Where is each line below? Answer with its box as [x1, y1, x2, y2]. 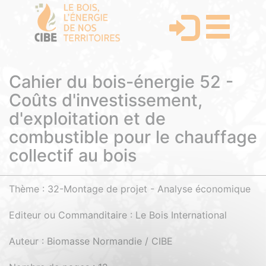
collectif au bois [9, 145, 137, 166]
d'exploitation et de [9, 108, 166, 129]
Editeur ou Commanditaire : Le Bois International [9, 209, 227, 221]
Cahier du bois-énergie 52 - [9, 71, 233, 92]
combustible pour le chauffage [9, 126, 257, 147]
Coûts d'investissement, [9, 90, 202, 110]
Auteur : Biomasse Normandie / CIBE [9, 235, 173, 247]
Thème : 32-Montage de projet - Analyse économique [9, 183, 251, 195]
